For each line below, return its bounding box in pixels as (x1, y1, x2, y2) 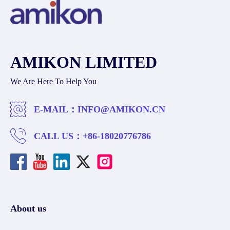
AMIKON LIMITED (10, 53, 157, 71)
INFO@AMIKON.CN (78, 104, 165, 114)
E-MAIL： (34, 104, 78, 114)
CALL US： (34, 131, 83, 141)
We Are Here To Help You (10, 77, 97, 86)
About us (10, 203, 46, 214)
